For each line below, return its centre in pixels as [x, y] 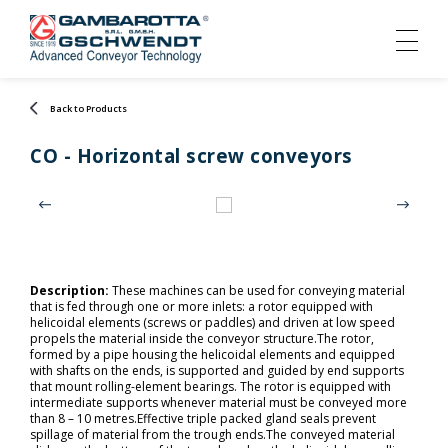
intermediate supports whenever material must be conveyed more [218, 402]
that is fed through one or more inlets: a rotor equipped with [201, 306]
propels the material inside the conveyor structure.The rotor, [202, 338]
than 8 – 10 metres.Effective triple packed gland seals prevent [203, 418]
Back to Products [88, 108]
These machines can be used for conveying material [258, 290]
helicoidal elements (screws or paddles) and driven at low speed [212, 322]
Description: [71, 290]
